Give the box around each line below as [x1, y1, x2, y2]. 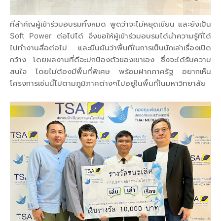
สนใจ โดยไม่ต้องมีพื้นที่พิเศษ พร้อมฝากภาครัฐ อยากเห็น [10, 66, 211, 76]
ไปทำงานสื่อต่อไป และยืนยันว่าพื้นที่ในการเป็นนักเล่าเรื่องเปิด [10, 42, 211, 52]
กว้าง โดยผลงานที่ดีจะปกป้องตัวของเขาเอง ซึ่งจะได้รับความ [10, 54, 211, 64]
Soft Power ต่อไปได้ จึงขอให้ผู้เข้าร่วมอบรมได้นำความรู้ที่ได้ [10, 31, 211, 40]
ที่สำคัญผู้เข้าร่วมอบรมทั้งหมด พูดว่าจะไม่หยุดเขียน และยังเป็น [10, 19, 211, 29]
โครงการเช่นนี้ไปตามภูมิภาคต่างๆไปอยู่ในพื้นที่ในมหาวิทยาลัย [10, 78, 208, 88]
